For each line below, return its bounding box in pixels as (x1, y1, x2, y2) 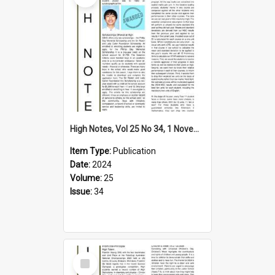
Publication (113, 145, 156, 156)
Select (76, 250, 102, 262)
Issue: (70, 186, 94, 196)
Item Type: (70, 145, 113, 156)
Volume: (70, 172, 104, 183)
